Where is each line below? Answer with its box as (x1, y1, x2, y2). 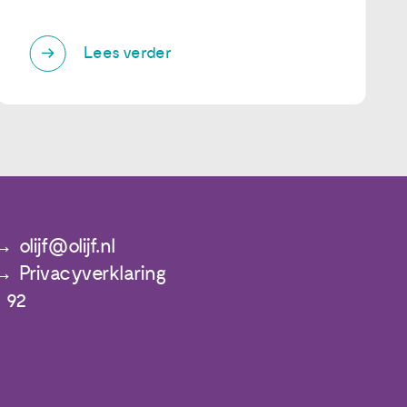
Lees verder (84, 44, 172, 64)
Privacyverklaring (18, 261, 166, 286)
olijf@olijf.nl (18, 233, 115, 259)
